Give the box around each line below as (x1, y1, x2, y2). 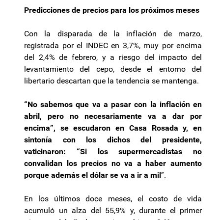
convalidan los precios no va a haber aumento (24, 159, 202, 168)
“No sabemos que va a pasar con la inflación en (24, 100, 202, 110)
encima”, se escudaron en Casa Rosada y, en (24, 123, 202, 133)
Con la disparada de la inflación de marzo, (24, 29, 202, 39)
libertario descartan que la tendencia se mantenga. (24, 76, 199, 86)
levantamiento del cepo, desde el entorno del (24, 64, 202, 74)
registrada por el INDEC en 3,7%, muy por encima (24, 41, 202, 51)
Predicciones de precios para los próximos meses (24, 5, 199, 15)
